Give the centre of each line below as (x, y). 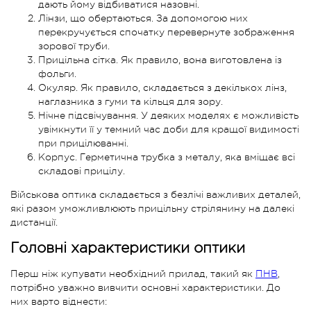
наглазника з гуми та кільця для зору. (131, 101)
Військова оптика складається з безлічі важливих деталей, (155, 194)
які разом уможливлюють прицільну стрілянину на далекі (152, 208)
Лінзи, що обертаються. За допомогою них (143, 18)
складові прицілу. (82, 170)
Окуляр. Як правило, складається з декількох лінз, (162, 87)
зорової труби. (74, 45)
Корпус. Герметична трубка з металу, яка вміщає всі (167, 157)
